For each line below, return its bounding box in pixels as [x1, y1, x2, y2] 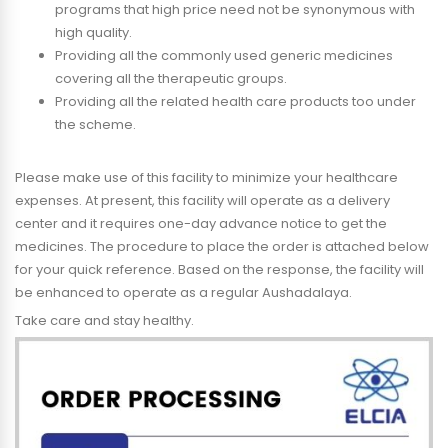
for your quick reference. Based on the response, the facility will [15, 260, 424, 279]
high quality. [55, 23, 132, 42]
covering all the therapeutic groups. [55, 69, 287, 88]
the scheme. [55, 115, 136, 134]
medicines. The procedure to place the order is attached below [15, 237, 429, 256]
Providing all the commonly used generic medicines [55, 46, 393, 65]
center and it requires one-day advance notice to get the [15, 214, 387, 233]
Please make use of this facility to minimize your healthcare [15, 168, 398, 187]
